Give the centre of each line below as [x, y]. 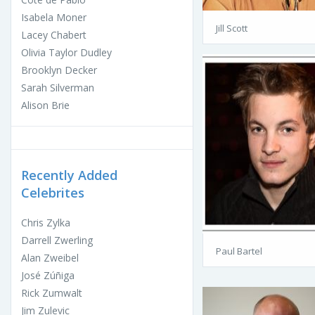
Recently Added [69, 175]
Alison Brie [45, 105]
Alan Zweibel [50, 258]
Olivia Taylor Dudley [66, 53]
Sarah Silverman [58, 88]
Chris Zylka [46, 223]
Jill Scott [232, 28]
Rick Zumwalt [52, 293]
